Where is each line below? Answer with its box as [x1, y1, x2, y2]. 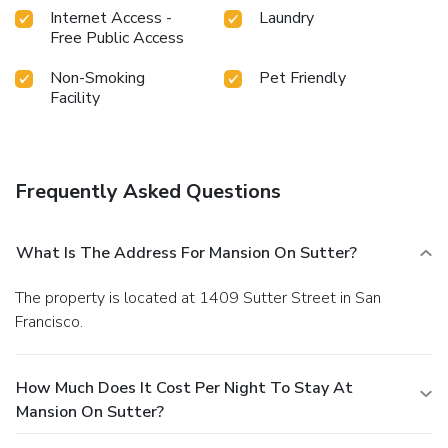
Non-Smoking [50, 66, 145, 89]
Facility [50, 86, 100, 109]
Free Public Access [50, 26, 184, 49]
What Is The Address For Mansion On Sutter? [16, 241, 357, 264]
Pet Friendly [259, 66, 346, 89]
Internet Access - [50, 6, 172, 29]
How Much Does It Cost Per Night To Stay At [16, 376, 353, 399]
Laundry [259, 6, 314, 29]
